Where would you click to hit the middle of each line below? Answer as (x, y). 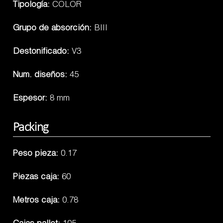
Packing (31, 127)
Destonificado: (42, 52)
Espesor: (31, 99)
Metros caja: (37, 201)
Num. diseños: (41, 76)
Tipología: (32, 5)
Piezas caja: (37, 177)
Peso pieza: (37, 154)
